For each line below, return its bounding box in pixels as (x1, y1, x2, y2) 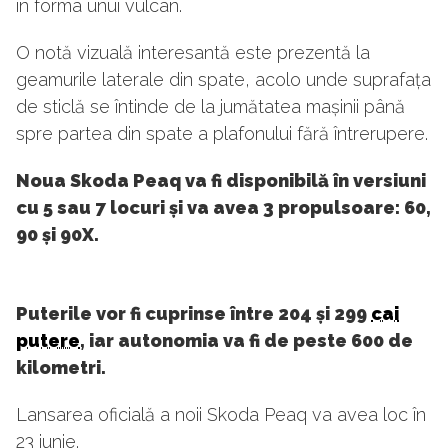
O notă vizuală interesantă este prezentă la (16, 42, 370, 64)
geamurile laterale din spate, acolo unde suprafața (16, 69, 431, 91)
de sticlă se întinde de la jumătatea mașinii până (16, 96, 405, 118)
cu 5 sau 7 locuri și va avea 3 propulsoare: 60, (16, 197, 431, 219)
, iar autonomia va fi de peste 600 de (80, 330, 413, 352)
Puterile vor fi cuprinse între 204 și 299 (16, 303, 371, 325)
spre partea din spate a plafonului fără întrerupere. (16, 123, 428, 145)
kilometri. (16, 357, 106, 379)
